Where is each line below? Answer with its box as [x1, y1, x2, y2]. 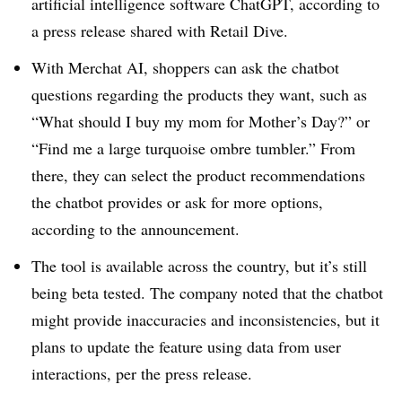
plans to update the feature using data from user [31, 335, 341, 357]
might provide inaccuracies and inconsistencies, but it [31, 308, 380, 330]
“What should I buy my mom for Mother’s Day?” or [31, 109, 370, 132]
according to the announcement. [31, 217, 245, 240]
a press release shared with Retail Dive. [31, 20, 293, 41]
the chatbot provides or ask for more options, [31, 190, 323, 213]
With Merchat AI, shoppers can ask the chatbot [31, 56, 339, 78]
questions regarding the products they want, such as [31, 83, 367, 105]
